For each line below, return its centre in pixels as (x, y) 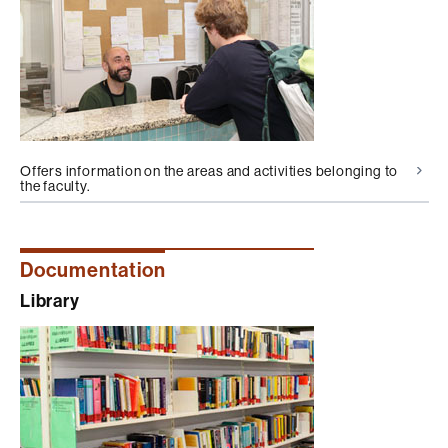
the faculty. (55, 185)
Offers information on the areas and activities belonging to (209, 170)
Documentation (93, 270)
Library (50, 301)
